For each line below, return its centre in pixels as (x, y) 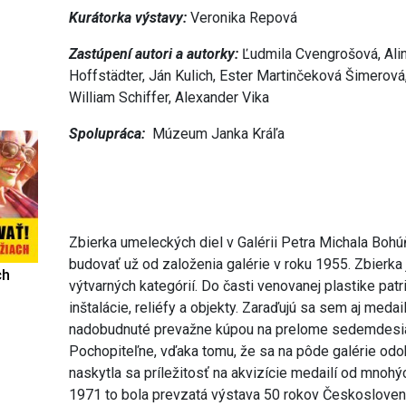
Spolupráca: (111, 134)
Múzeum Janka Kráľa (219, 134)
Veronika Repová (244, 18)
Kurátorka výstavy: (130, 18)
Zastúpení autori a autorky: (154, 54)
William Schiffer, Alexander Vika (169, 98)
